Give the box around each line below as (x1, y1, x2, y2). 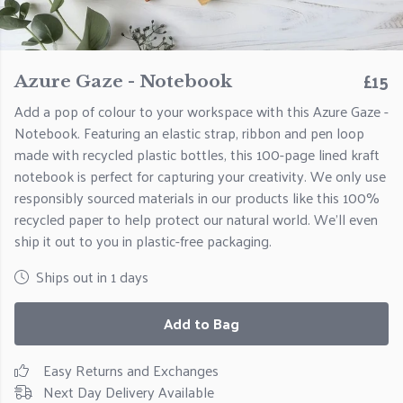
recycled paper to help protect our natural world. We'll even (14, 206, 378, 232)
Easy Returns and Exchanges (43, 357, 219, 383)
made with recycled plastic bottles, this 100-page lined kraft (14, 141, 380, 167)
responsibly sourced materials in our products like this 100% (14, 184, 380, 210)
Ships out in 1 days (36, 264, 148, 290)
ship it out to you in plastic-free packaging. (14, 228, 272, 254)
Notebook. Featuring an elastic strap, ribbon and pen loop (14, 120, 364, 146)
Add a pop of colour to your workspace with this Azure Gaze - (14, 98, 389, 124)
